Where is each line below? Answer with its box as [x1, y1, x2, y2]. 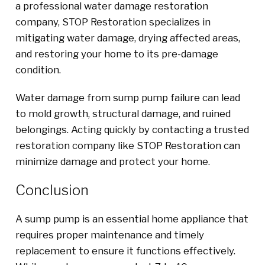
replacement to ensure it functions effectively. [15, 244, 235, 257]
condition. [15, 63, 61, 76]
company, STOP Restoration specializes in [15, 15, 211, 28]
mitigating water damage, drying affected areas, [15, 31, 240, 44]
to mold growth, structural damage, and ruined [15, 107, 231, 119]
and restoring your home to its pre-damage [15, 47, 218, 60]
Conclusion [15, 182, 89, 199]
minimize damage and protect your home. [15, 155, 210, 167]
